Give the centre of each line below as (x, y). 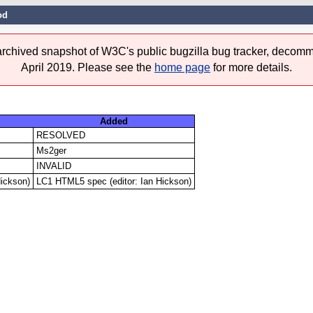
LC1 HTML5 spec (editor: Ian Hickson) (114, 181)
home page (182, 68)
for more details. (251, 68)
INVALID (53, 166)
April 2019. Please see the (88, 68)
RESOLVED (60, 135)
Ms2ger (51, 150)
